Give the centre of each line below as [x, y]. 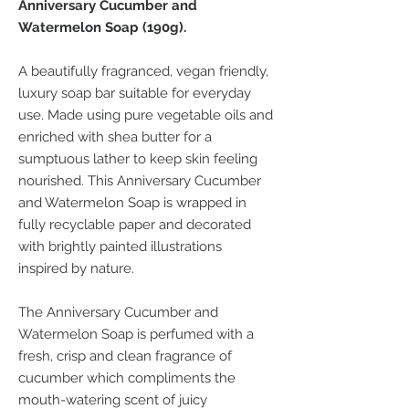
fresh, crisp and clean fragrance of [125, 356]
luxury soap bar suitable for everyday [135, 93]
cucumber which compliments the [127, 378]
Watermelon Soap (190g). [102, 27]
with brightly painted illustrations [120, 246]
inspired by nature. [76, 268]
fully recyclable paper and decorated [135, 225]
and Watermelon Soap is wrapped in [132, 203]
